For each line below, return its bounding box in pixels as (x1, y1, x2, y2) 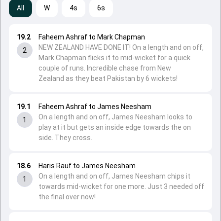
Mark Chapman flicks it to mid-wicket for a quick (38, 54, 190, 62)
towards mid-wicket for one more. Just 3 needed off (38, 183, 204, 190)
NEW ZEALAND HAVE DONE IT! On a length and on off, (38, 43, 204, 51)
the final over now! (38, 193, 96, 201)
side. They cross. (38, 134, 92, 142)
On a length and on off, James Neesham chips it (38, 172, 190, 180)
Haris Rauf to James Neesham (38, 162, 136, 170)
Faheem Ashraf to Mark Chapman (38, 33, 145, 41)
